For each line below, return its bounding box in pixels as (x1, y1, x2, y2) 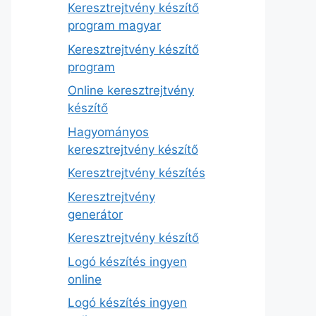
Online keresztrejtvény (68, 83, 194, 98)
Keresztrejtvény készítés (68, 166, 205, 181)
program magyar (68, 18, 161, 33)
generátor (68, 207, 123, 221)
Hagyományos (68, 124, 149, 139)
